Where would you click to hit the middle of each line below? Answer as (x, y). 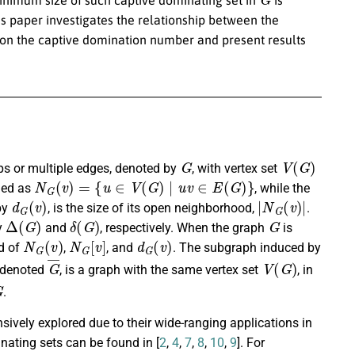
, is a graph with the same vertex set (161, 270)
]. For (251, 343)
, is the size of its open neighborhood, (152, 208)
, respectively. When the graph (184, 228)
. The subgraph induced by (246, 248)
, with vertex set (237, 169)
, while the (282, 189)
